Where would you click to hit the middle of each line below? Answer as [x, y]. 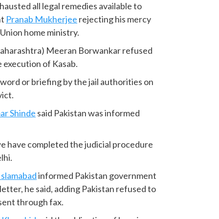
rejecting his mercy [114, 19]
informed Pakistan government [97, 175]
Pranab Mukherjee [42, 19]
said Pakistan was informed [88, 113]
